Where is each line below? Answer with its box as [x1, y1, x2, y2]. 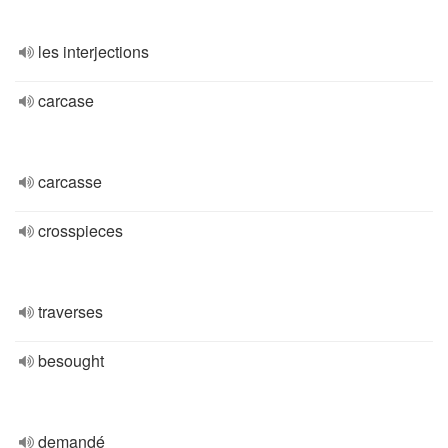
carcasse [38, 170, 102, 193]
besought [38, 349, 104, 372]
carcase [38, 89, 94, 112]
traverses [38, 300, 103, 323]
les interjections [38, 40, 149, 63]
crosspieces [38, 219, 123, 242]
